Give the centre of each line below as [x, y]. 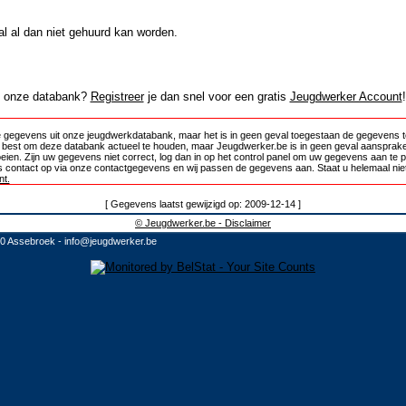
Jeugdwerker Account [346, 96]
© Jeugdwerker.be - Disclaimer [203, 223]
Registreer [117, 96]
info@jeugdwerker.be [110, 241]
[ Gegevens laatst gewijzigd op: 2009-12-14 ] [203, 204]
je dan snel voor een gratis [217, 96]
